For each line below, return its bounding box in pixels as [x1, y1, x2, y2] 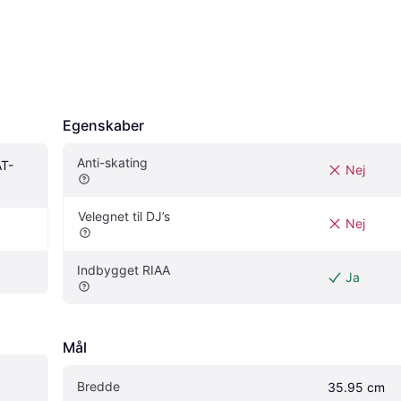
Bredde [77, 379, 120, 395]
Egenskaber [63, 116, 144, 135]
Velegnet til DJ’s [78, 209, 170, 225]
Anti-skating [77, 155, 148, 171]
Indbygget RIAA [77, 262, 170, 278]
